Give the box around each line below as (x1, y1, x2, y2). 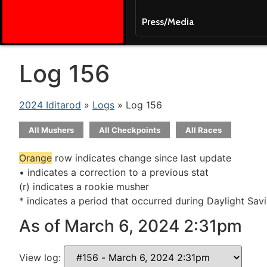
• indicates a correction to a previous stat (19, 166, 209, 178)
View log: (19, 252, 64, 264)
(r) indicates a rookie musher (19, 181, 149, 193)
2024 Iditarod (19, 99, 81, 111)
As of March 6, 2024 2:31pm (19, 216, 242, 237)
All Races (185, 125, 222, 135)
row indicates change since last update (52, 152, 231, 164)
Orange (19, 152, 52, 164)
